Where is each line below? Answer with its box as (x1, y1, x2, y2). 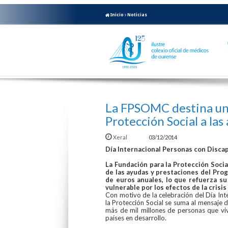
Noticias (127, 12, 147, 17)
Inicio (109, 12, 124, 17)
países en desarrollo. (105, 213, 166, 222)
